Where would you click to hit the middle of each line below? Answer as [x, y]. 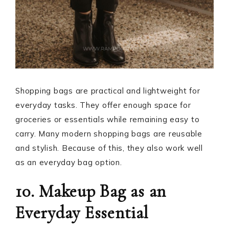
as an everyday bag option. [69, 162]
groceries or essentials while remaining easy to [108, 119]
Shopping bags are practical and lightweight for [108, 91]
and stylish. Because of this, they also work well [109, 148]
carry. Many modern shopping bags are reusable [109, 134]
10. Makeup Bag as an [91, 191]
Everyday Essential [82, 213]
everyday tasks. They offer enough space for [103, 105]
